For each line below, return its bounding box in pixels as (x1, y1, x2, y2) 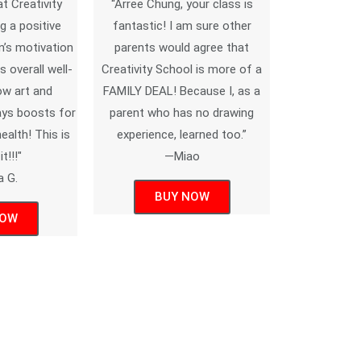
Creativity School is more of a (102, 61, 263, 77)
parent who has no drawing (110, 105, 255, 120)
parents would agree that (114, 39, 250, 55)
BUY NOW (154, 189, 210, 204)
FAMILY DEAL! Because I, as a (103, 83, 261, 98)
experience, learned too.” (117, 127, 247, 142)
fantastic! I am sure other (112, 18, 251, 33)
